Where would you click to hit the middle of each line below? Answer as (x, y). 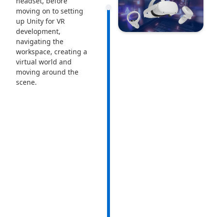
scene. (26, 82)
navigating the (39, 41)
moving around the (47, 72)
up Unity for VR (40, 21)
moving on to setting (49, 11)
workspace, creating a (51, 51)
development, (38, 31)
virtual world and (44, 62)
